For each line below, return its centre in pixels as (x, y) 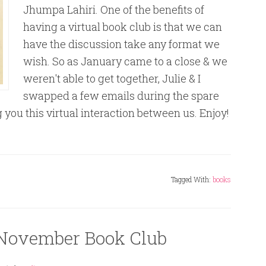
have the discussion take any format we (121, 44)
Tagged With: (192, 179)
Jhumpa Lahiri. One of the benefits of (114, 9)
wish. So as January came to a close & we (125, 61)
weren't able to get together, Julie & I (112, 78)
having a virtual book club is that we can (123, 27)
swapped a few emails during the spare (121, 96)
